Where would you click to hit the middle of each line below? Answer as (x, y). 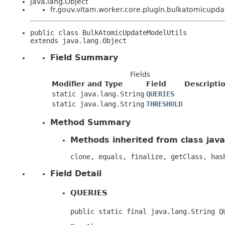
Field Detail (76, 173)
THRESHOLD (164, 104)
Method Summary (90, 122)
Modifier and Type (87, 84)
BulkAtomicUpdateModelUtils (135, 33)
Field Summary (84, 57)
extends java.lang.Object (78, 41)
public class (56, 33)
